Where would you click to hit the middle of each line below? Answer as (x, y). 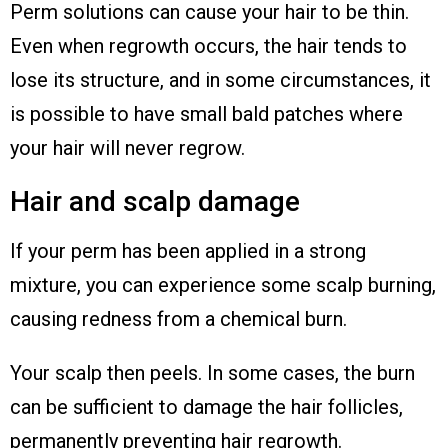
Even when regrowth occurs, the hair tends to (208, 45)
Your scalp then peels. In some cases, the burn (212, 372)
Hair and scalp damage (155, 201)
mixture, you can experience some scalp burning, (223, 284)
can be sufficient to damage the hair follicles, (206, 406)
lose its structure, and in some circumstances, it (220, 79)
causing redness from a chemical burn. (178, 318)
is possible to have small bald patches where (206, 113)
